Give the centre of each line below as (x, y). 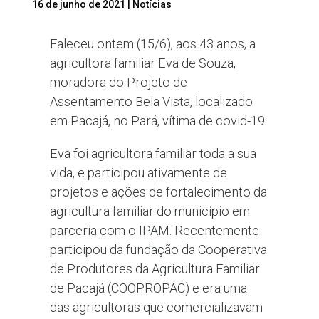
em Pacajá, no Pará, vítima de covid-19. (158, 121)
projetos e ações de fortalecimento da (158, 192)
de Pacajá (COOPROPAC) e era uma (148, 288)
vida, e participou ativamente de (138, 172)
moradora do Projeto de (118, 83)
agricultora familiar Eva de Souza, (142, 63)
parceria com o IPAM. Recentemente (154, 230)
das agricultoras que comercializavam (156, 307)
